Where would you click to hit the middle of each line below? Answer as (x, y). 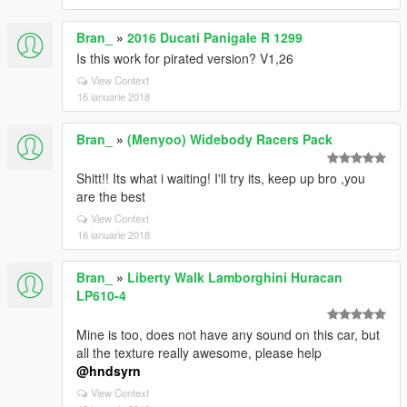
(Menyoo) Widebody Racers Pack (230, 139)
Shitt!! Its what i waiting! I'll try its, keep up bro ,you (221, 178)
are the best (111, 196)
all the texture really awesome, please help (199, 352)
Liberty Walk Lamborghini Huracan (235, 277)
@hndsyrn (109, 371)
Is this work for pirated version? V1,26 (185, 58)
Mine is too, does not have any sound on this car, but (228, 334)
